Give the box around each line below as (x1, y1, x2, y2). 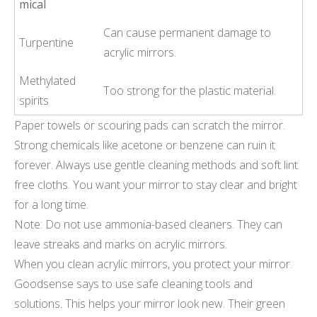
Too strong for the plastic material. (103, 82, 277, 98)
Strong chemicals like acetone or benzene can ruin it (14, 137, 275, 153)
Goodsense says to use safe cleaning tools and (14, 275, 253, 292)
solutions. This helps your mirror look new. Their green (14, 295, 285, 311)
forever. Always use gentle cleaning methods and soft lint (14, 156, 298, 173)
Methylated (19, 72, 76, 88)
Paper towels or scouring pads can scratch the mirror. (14, 117, 285, 133)
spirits (19, 92, 50, 108)
